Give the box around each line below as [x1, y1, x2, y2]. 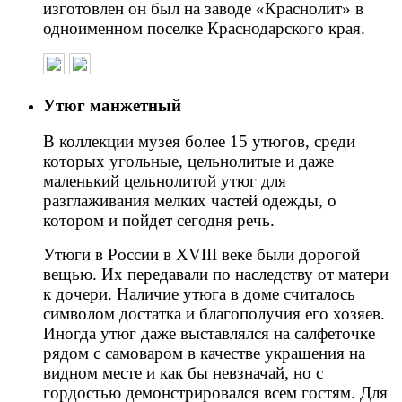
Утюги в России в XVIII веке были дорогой [43, 245, 360, 265]
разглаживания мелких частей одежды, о [43, 191, 336, 211]
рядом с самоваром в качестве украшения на [43, 344, 365, 363]
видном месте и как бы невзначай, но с [43, 363, 323, 383]
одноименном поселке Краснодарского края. [43, 18, 365, 38]
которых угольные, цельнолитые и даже [43, 152, 334, 171]
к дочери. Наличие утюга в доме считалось [43, 284, 355, 304]
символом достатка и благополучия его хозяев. [43, 304, 385, 324]
